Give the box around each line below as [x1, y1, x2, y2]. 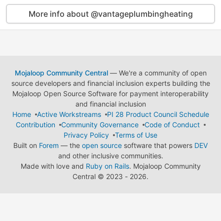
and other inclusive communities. [58, 151, 163, 160]
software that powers [122, 141, 194, 149]
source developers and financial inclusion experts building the [11, 79, 210, 87]
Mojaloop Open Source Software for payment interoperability [12, 89, 209, 98]
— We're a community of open [108, 69, 207, 77]
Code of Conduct [144, 120, 200, 129]
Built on [13, 141, 39, 149]
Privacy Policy [64, 131, 109, 139]
